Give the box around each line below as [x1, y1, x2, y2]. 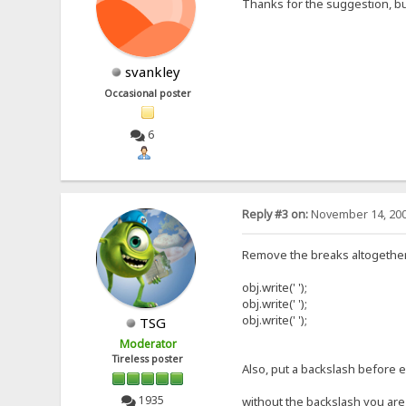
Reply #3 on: [241, 207, 308, 223]
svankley [124, 62, 180, 81]
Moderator [119, 336, 177, 353]
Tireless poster [112, 353, 184, 366]
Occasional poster [104, 86, 192, 100]
